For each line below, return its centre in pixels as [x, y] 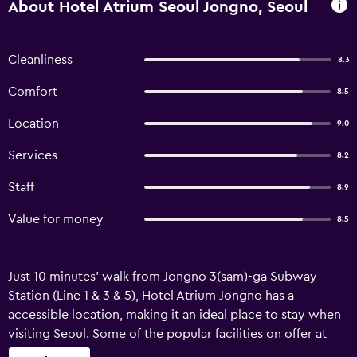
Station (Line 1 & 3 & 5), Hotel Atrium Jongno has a [151, 296]
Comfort [33, 92]
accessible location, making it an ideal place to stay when [175, 315]
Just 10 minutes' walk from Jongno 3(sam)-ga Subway [163, 277]
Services [33, 155]
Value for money [56, 219]
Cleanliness [40, 60]
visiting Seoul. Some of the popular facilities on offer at [167, 334]
